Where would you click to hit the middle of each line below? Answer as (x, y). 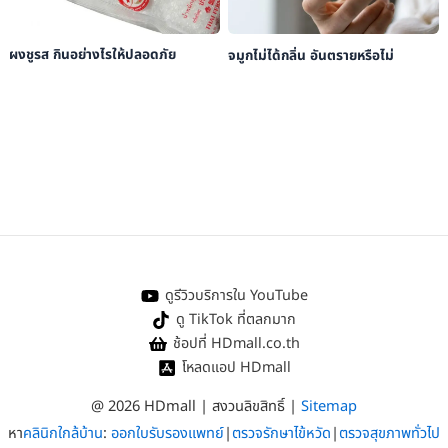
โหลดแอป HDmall (236, 367)
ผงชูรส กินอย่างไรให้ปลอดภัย (92, 55)
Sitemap (329, 406)
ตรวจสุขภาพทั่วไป (389, 433)
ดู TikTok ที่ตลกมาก (236, 319)
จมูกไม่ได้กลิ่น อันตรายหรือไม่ (310, 55)
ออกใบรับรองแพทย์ (167, 433)
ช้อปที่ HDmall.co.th (236, 343)
